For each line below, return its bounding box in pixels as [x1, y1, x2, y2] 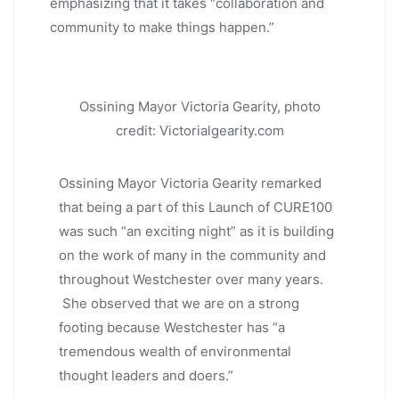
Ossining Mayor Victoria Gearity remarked [59, 175, 322, 192]
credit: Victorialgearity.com [115, 121, 284, 139]
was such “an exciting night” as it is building [59, 223, 334, 240]
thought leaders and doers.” [59, 367, 233, 385]
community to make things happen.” [50, 18, 274, 36]
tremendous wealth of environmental [59, 343, 291, 361]
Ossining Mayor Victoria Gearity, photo [78, 97, 321, 115]
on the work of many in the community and [59, 247, 326, 265]
